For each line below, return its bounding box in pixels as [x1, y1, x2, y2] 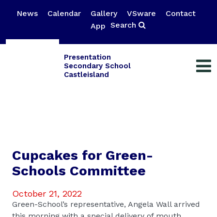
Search [110, 20, 139, 30]
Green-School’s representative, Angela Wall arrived [12, 199, 200, 209]
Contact [166, 9, 196, 18]
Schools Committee [12, 162, 146, 179]
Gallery [91, 9, 117, 18]
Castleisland [64, 70, 109, 79]
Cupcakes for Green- [12, 147, 153, 163]
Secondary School [64, 61, 131, 70]
